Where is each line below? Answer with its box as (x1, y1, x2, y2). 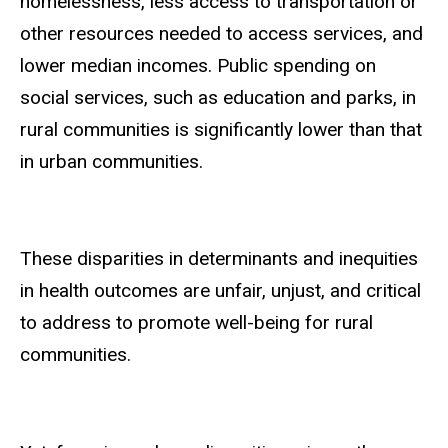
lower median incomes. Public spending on (20, 53, 376, 77)
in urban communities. (20, 149, 203, 173)
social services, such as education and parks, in (20, 85, 416, 109)
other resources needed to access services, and (20, 21, 423, 45)
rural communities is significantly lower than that (20, 117, 422, 141)
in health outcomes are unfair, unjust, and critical (20, 279, 421, 303)
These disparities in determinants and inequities (20, 247, 418, 271)
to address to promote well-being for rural (20, 311, 373, 335)
